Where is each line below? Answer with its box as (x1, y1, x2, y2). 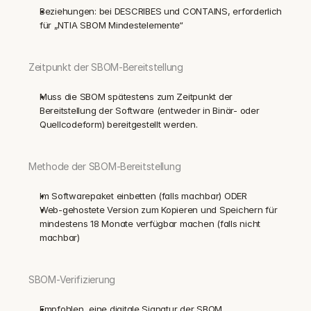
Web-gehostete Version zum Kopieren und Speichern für (40, 204, 278, 215)
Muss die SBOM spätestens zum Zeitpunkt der (40, 91, 233, 102)
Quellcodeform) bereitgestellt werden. (40, 119, 198, 130)
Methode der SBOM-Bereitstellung (28, 160, 181, 172)
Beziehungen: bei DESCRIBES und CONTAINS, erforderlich (40, 6, 283, 17)
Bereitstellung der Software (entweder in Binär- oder (40, 105, 260, 116)
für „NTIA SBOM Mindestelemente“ (40, 19, 183, 31)
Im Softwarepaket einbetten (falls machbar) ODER (40, 190, 247, 201)
